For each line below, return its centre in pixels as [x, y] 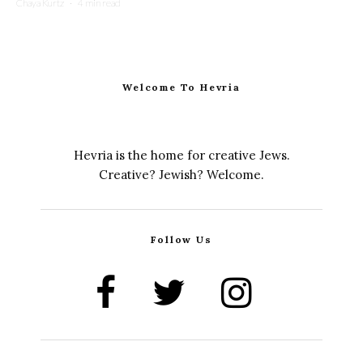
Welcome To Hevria [181, 87]
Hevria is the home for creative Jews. [181, 155]
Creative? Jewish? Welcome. [181, 174]
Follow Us [181, 239]
